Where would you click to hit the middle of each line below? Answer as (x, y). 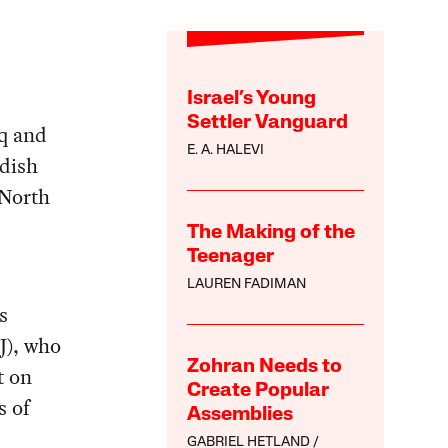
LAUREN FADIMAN (247, 285)
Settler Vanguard (268, 123)
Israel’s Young (252, 99)
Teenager (231, 257)
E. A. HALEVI (226, 151)
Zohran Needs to (265, 367)
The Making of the (271, 233)
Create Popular (258, 391)
